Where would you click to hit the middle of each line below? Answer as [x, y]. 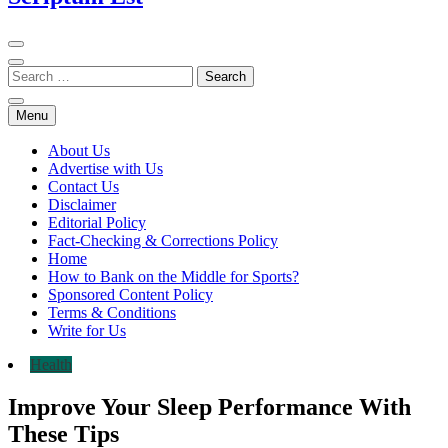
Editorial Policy [97, 222]
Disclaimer [82, 204]
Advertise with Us [105, 168]
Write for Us [87, 330]
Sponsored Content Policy [130, 294]
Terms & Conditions [112, 312]
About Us [79, 150]
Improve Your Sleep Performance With [209, 406]
